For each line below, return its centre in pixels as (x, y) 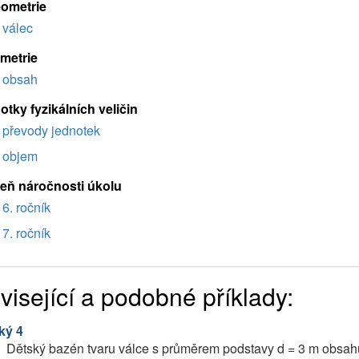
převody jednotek (51, 130)
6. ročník (26, 207)
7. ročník (26, 233)
